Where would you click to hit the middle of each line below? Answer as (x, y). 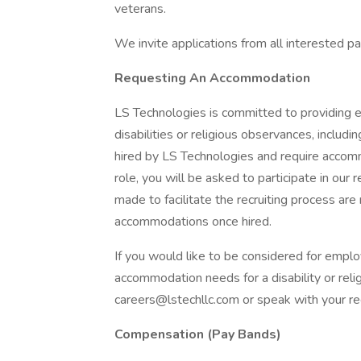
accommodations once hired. (193, 222)
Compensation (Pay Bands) (198, 334)
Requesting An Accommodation (212, 78)
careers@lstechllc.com (177, 300)
